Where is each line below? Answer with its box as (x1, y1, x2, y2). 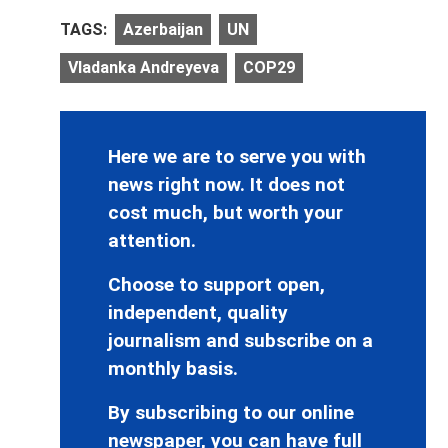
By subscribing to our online (108, 401, 354, 425)
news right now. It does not (108, 173, 345, 197)
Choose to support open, (108, 273, 325, 297)
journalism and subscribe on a (108, 329, 373, 353)
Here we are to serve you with (108, 145, 366, 169)
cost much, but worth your (108, 201, 343, 225)
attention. (108, 229, 196, 253)
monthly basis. (108, 357, 238, 381)
